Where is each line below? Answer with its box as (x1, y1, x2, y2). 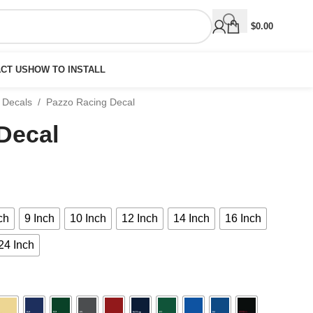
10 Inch (70, 212, 106, 224)
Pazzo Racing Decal (46, 96, 135, 108)
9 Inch (24, 212, 54, 224)
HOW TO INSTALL (28, 64, 106, 75)
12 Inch (122, 212, 158, 224)
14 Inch (173, 212, 210, 224)
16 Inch (225, 212, 261, 224)
